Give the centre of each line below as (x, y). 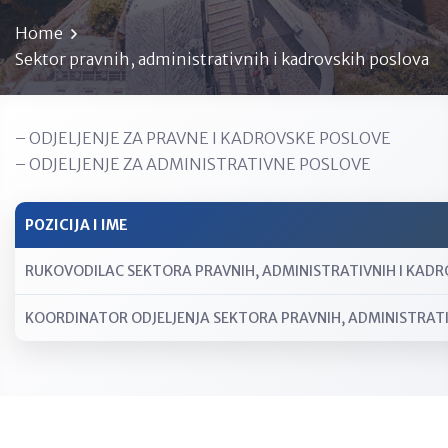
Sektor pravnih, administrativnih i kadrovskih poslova (222, 59)
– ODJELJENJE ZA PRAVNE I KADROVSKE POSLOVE (203, 138)
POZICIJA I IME (76, 225)
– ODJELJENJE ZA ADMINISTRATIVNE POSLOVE (193, 164)
